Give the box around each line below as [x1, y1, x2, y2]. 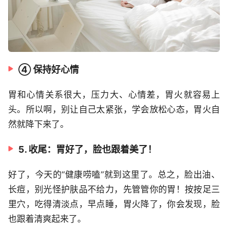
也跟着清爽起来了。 [8, 214, 86, 224]
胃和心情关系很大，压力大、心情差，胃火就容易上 [8, 90, 220, 100]
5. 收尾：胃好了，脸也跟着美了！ [18, 144, 157, 155]
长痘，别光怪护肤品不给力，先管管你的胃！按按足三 [8, 184, 220, 195]
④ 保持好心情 [18, 64, 79, 75]
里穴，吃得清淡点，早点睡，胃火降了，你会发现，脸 [8, 199, 220, 210]
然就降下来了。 [8, 119, 69, 130]
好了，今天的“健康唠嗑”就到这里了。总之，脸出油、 [8, 169, 220, 180]
